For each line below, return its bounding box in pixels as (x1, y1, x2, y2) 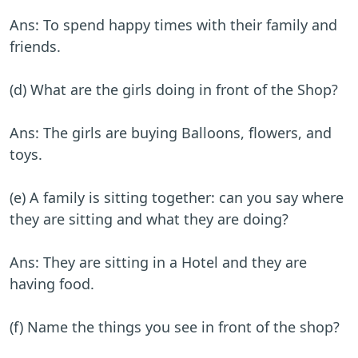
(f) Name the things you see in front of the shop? (10, 317, 340, 337)
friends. (10, 37, 61, 57)
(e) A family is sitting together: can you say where (10, 188, 344, 208)
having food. (10, 274, 94, 294)
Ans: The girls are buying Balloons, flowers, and (10, 123, 332, 143)
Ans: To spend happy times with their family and (10, 15, 337, 35)
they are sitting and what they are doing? (10, 209, 288, 229)
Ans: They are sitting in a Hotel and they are (10, 253, 307, 272)
